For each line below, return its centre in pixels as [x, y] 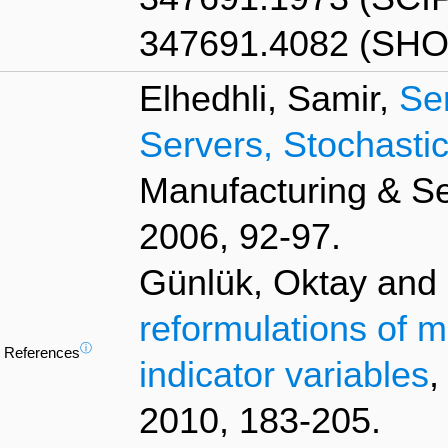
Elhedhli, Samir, [269, 99]
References [42, 353]
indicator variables [284, 375]
